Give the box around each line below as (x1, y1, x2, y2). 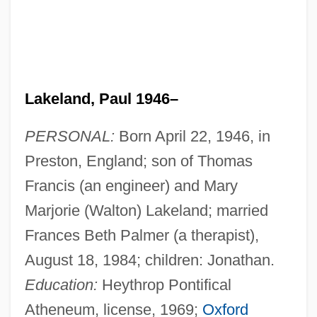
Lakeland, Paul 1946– (24, 89, 178, 108)
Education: (24, 275, 98, 294)
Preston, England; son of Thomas (24, 151, 253, 170)
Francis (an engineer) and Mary (24, 176, 238, 195)
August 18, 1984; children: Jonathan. (24, 250, 275, 269)
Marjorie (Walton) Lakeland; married (24, 201, 268, 219)
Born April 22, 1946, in (114, 127, 270, 145)
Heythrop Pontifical (97, 275, 231, 294)
